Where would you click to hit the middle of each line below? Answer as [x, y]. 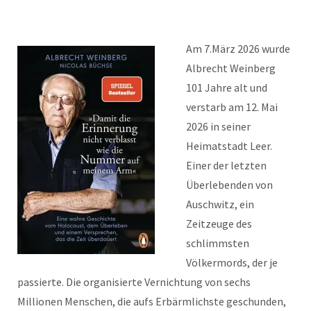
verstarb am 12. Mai [232, 107]
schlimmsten [218, 243]
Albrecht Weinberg [231, 68]
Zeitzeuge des [219, 224]
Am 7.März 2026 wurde [238, 49]
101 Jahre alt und [227, 87]
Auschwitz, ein [220, 204]
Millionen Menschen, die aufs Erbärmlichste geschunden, [152, 301]
